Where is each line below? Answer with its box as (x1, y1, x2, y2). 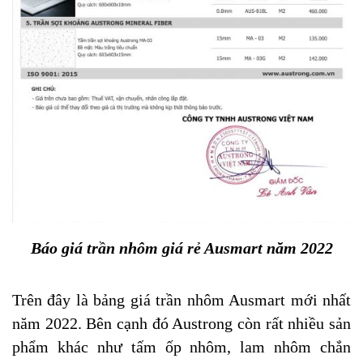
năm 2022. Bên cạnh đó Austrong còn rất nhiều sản (12, 315, 351, 333)
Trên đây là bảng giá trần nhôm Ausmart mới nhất (12, 292, 351, 310)
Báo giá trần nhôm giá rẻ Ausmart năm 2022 (30, 239, 333, 257)
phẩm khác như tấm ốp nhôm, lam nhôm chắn (12, 339, 351, 357)
